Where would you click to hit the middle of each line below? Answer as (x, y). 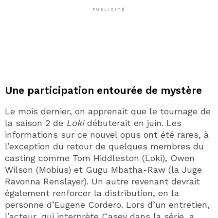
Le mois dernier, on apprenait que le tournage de (108, 111)
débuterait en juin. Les (133, 123)
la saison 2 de (36, 123)
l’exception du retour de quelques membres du (104, 146)
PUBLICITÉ (109, 9)
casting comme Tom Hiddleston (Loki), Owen (100, 158)
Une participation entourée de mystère (103, 90)
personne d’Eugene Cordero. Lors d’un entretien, (107, 204)
